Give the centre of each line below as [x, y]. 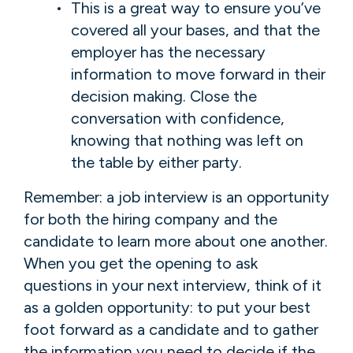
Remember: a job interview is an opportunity [176, 197]
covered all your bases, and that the [195, 30]
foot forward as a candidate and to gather [171, 329]
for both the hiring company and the [150, 219]
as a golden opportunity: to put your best [167, 307]
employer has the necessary [168, 52]
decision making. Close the [164, 96]
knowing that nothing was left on [187, 140]
